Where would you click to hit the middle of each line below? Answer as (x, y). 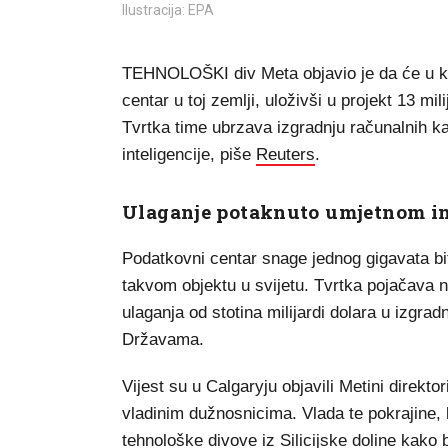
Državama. (163, 339)
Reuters (285, 154)
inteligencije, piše (189, 154)
